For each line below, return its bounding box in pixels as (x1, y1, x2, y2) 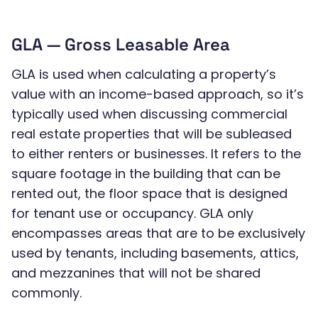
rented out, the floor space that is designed (11, 185, 287, 202)
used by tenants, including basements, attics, (11, 244, 299, 262)
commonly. (11, 284, 82, 302)
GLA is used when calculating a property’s (11, 65, 276, 83)
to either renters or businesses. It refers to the (11, 145, 301, 163)
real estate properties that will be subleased (11, 125, 292, 143)
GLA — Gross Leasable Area (11, 33, 230, 55)
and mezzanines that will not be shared (11, 264, 261, 282)
